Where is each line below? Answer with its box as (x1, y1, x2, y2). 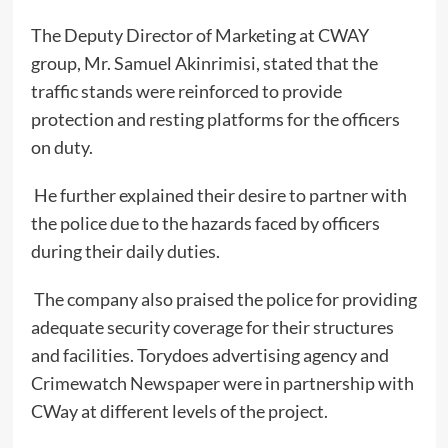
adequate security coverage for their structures (30, 316, 394, 339)
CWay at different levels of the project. (30, 400, 328, 423)
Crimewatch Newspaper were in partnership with (30, 372, 414, 395)
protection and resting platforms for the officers (30, 108, 400, 131)
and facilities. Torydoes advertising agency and (30, 344, 389, 367)
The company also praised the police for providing (30, 288, 417, 311)
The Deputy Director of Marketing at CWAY (30, 24, 369, 47)
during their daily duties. (30, 240, 226, 263)
